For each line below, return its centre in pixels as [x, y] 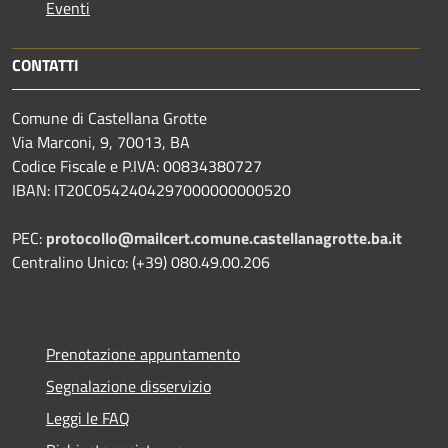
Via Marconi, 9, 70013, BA [101, 142]
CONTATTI [45, 65]
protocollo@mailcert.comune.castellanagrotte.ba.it [224, 238]
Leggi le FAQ [88, 418]
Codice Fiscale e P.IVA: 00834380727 [137, 166]
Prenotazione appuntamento [143, 354]
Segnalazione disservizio [128, 386]
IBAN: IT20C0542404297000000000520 [151, 190]
